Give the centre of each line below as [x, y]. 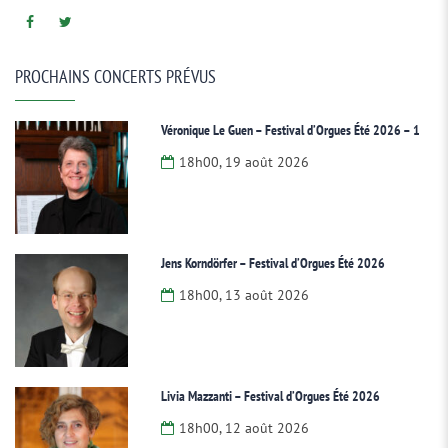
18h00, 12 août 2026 [244, 427]
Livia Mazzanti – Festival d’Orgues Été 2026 [271, 395]
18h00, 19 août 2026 [244, 162]
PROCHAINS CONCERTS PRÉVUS [115, 76]
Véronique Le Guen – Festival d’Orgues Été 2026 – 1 [291, 130]
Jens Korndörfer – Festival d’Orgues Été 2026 [273, 262]
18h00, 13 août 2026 [244, 294]
